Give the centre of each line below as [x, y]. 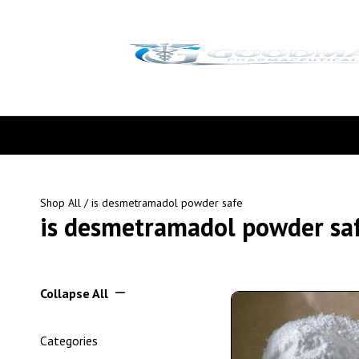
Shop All [61, 203]
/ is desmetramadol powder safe [162, 203]
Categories [69, 341]
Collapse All [74, 293]
